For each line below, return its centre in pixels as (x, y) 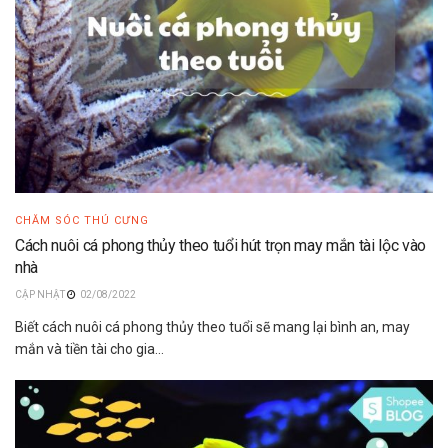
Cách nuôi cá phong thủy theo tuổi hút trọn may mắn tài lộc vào (221, 245)
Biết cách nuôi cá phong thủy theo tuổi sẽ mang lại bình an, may (212, 326)
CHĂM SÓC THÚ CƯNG (82, 220)
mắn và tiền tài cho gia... (89, 348)
